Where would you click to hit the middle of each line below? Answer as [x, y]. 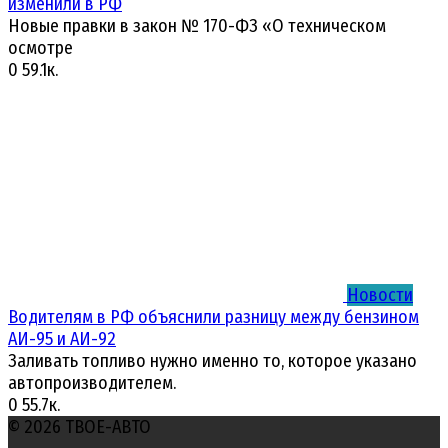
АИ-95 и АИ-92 [62, 339]
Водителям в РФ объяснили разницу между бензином [213, 317]
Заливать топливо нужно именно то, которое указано [212, 361]
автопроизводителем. [92, 383]
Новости [380, 295]
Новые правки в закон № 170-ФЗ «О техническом [197, 26]
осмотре [40, 48]
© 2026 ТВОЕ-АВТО [79, 427]
